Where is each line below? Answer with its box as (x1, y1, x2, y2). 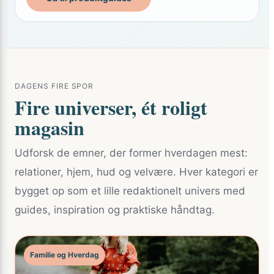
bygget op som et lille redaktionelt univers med (15, 185, 245, 197)
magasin (15, 113, 84, 142)
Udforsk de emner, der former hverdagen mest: (15, 147, 248, 159)
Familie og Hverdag (30, 250, 99, 259)
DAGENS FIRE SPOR (15, 81, 94, 91)
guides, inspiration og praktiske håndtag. (15, 204, 215, 216)
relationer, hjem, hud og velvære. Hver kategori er (15, 166, 258, 178)
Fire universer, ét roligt (15, 93, 207, 122)
